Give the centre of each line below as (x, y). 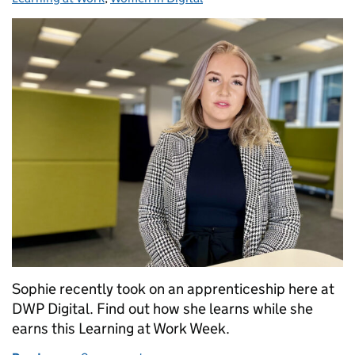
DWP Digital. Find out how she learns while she (162, 308)
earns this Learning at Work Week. (121, 328)
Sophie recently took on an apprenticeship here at (173, 288)
